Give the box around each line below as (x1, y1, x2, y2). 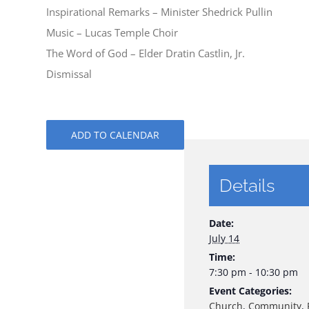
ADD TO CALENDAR (71, 128, 160, 142)
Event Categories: (209, 283, 292, 297)
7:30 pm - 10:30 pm (209, 265, 299, 279)
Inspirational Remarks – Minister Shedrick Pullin (46, 5, 273, 19)
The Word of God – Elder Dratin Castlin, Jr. (46, 46, 246, 61)
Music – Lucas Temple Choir (46, 26, 179, 40)
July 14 (209, 231, 240, 245)
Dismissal (46, 67, 92, 81)
